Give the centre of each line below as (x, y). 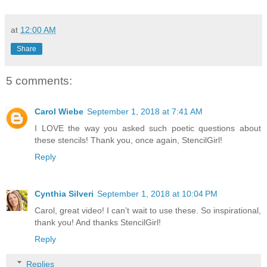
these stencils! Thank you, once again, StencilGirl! (128, 140)
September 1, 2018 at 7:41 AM (145, 112)
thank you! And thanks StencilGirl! (98, 223)
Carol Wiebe (59, 112)
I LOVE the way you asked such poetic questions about (148, 128)
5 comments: (39, 80)
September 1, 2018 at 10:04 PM (157, 194)
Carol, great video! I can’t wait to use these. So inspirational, (148, 211)
